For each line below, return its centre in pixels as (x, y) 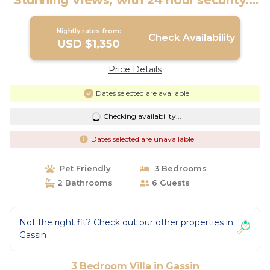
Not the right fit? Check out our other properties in (126, 222)
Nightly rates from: (89, 31)
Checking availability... (142, 116)
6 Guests (170, 183)
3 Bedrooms (178, 168)
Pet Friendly (83, 168)
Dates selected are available (142, 93)
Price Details (135, 69)
